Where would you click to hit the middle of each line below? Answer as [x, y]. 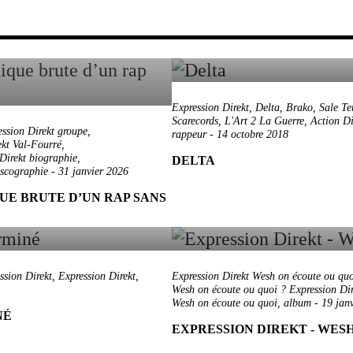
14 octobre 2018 [253, 134]
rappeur [189, 134]
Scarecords [195, 121]
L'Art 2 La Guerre [264, 121]
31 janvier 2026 [93, 171]
